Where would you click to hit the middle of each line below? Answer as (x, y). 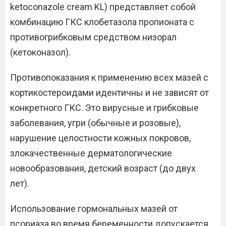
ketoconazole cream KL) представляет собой (103, 7)
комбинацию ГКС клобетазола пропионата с (102, 22)
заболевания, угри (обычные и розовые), (95, 123)
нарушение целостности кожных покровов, (100, 138)
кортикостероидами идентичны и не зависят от (109, 93)
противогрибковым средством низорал (93, 37)
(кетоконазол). (40, 52)
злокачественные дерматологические (91, 153)
